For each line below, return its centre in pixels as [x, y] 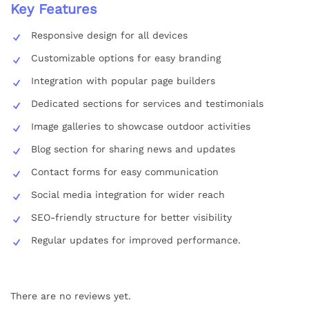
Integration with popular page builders [123, 80]
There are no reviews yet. [71, 296]
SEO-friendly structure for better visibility [131, 217]
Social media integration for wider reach [128, 194]
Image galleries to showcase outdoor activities [141, 126]
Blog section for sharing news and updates [133, 149]
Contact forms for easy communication [125, 171]
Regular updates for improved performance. [136, 240]
